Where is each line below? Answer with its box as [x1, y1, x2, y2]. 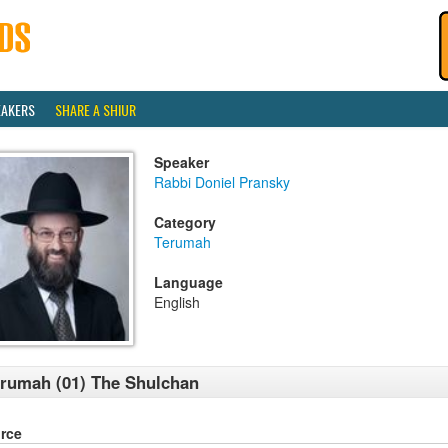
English [154, 292, 200, 312]
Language [154, 272, 223, 292]
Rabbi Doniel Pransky [154, 172, 290, 192]
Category [154, 212, 216, 232]
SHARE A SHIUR [55, 99, 136, 120]
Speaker [154, 152, 209, 172]
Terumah [154, 232, 211, 252]
